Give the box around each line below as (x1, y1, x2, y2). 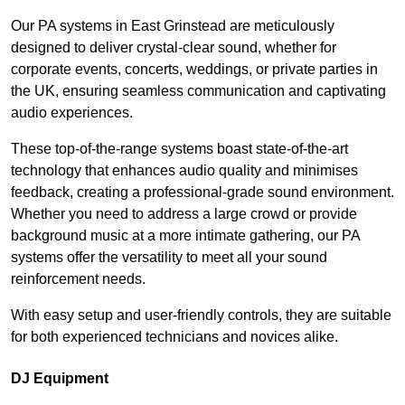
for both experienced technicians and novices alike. (11, 329, 338, 345)
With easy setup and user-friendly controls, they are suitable (11, 307, 391, 324)
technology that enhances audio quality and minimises (11, 163, 358, 179)
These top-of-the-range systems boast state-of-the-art (11, 141, 348, 157)
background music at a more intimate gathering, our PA (11, 228, 360, 244)
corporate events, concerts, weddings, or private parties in (11, 61, 378, 78)
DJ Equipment (11, 371, 108, 387)
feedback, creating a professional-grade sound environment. (11, 184, 394, 201)
